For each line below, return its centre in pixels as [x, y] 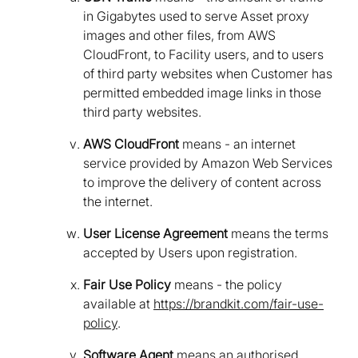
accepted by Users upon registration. [190, 253]
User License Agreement [155, 234]
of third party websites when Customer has [208, 74]
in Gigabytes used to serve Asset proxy [196, 16]
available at [118, 304]
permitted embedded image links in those [202, 93]
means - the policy [227, 285]
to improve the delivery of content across [202, 183]
